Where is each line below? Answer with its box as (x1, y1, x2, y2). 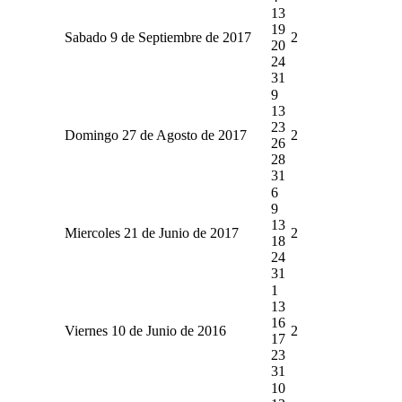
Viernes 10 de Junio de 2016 (64, 322, 226, 338)
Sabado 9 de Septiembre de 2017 (64, 29, 251, 45)
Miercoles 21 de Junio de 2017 (64, 224, 239, 240)
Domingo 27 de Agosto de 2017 (64, 127, 247, 143)
